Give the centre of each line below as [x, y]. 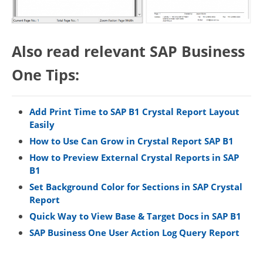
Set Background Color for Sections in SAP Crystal [136, 187]
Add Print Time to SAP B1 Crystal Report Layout [134, 112]
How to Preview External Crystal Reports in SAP [134, 158]
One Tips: [45, 75]
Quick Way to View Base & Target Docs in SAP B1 [135, 216]
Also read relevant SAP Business [128, 52]
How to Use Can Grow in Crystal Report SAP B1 [131, 141]
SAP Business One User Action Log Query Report [134, 233]
